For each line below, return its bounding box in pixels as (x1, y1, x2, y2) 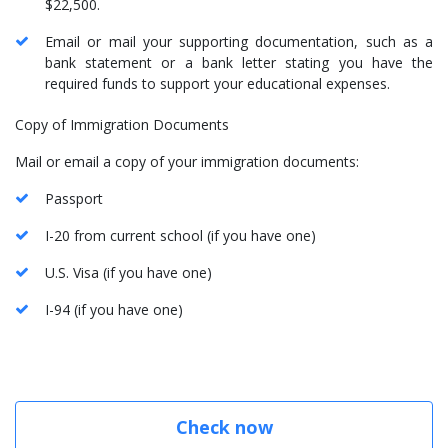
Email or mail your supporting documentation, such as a (45, 31, 433, 51)
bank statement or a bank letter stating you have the (45, 52, 433, 72)
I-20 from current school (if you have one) (45, 225, 316, 245)
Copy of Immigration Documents (15, 114, 229, 134)
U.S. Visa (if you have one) (45, 262, 212, 282)
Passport (45, 188, 103, 208)
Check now (175, 414, 273, 439)
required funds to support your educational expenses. (45, 73, 390, 93)
